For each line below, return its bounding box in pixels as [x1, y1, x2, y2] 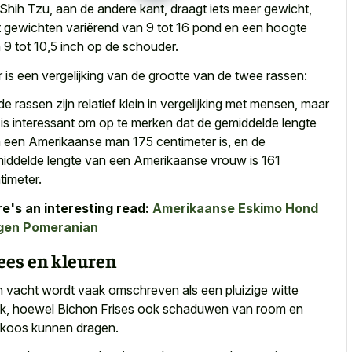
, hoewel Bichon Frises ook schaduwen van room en [6, 300, 303, 317]
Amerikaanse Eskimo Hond [152, 200, 318, 216]
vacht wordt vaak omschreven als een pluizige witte [6, 281, 299, 298]
